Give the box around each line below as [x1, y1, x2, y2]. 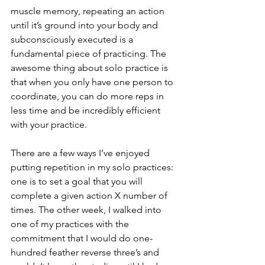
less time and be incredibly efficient [11, 105, 163, 116]
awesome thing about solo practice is [11, 62, 170, 73]
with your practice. [11, 119, 87, 130]
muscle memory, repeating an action [11, 5, 167, 17]
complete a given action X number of [11, 190, 170, 201]
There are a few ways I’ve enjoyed [11, 147, 152, 159]
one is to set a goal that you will [11, 176, 145, 187]
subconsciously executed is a [11, 34, 135, 45]
